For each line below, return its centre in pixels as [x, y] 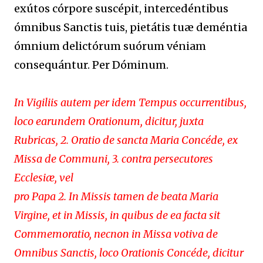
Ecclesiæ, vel [44, 177]
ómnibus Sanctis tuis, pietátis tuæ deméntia [131, 27]
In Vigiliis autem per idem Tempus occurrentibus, [130, 102]
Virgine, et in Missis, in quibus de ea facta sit [117, 215]
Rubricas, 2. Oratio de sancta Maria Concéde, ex [126, 140]
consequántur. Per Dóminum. [91, 65]
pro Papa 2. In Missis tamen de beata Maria [116, 196]
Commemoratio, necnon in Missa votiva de [116, 234]
